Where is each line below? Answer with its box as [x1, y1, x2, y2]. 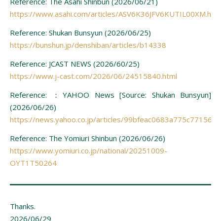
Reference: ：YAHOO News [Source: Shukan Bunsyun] [10, 89, 211, 100]
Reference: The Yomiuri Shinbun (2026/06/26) [10, 133, 165, 143]
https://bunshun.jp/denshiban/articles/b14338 [10, 39, 166, 50]
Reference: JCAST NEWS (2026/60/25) [10, 58, 140, 69]
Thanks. [10, 201, 36, 211]
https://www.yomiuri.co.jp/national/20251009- [10, 145, 167, 155]
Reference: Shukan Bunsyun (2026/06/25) [10, 27, 151, 37]
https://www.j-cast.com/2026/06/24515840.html [10, 71, 177, 81]
